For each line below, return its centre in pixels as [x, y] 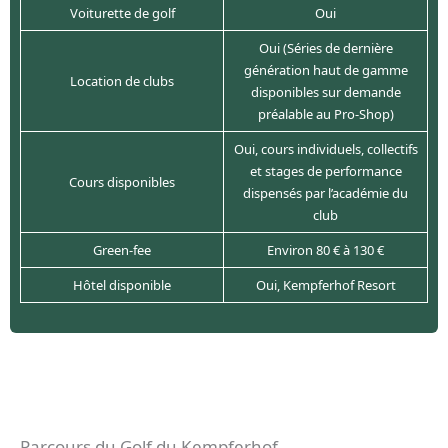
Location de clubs [122, 81]
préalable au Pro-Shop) [325, 114]
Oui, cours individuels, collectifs [325, 149]
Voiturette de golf [122, 13]
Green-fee [122, 250]
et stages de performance [325, 171]
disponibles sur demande [325, 92]
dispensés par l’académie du [325, 193]
